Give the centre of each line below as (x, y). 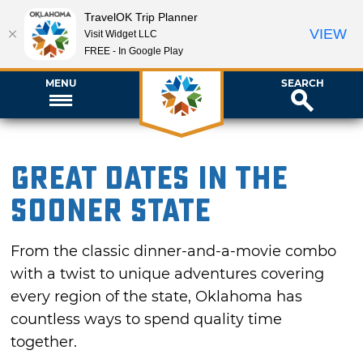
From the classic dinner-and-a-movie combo (174, 252)
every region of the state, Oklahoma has (157, 297)
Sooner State (111, 211)
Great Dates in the (149, 178)
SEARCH (302, 83)
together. (44, 342)
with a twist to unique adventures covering (168, 274)
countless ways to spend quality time (147, 320)
